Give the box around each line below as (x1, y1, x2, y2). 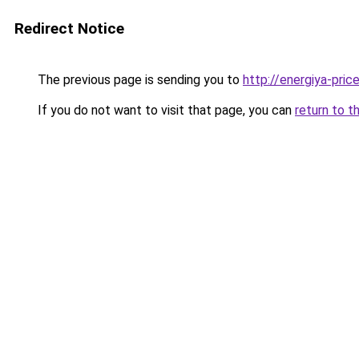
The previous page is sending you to (34, 72, 243, 87)
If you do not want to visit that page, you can (34, 103, 295, 118)
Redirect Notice (14, 19, 124, 38)
